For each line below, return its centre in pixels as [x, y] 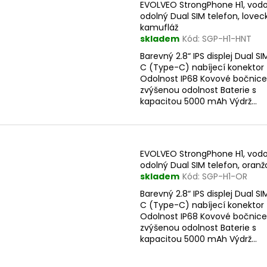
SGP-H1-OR [225, 177]
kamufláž [159, 27]
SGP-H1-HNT [227, 38]
